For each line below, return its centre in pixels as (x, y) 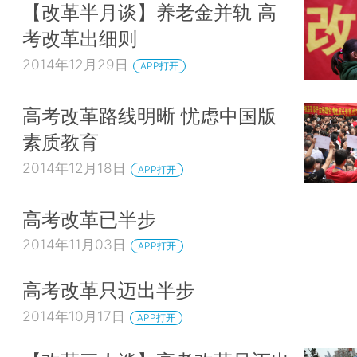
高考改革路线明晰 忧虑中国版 (149, 116)
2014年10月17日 (74, 316)
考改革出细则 (80, 39)
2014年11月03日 (74, 245)
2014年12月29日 (75, 65)
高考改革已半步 (89, 219)
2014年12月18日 (74, 167)
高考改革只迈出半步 (108, 290)
